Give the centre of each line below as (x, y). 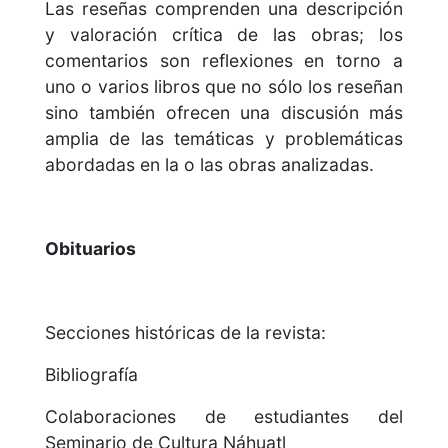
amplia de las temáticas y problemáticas (224, 139)
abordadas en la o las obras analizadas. (209, 165)
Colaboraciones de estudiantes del (224, 417)
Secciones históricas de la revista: (185, 333)
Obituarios (90, 249)
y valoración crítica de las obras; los (224, 35)
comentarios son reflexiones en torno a (224, 61)
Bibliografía (91, 375)
